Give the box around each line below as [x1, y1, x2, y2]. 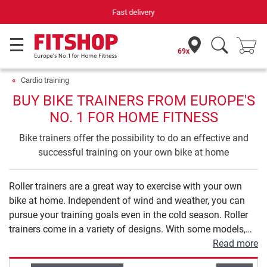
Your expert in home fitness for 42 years [67, 7, 200, 17]
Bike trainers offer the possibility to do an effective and [18, 132, 249, 144]
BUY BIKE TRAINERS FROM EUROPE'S [12, 92, 255, 109]
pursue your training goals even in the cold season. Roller [9, 209, 248, 221]
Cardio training [21, 76, 69, 85]
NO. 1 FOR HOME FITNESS [49, 109, 218, 126]
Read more [213, 238, 258, 249]
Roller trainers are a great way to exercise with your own [9, 181, 242, 192]
